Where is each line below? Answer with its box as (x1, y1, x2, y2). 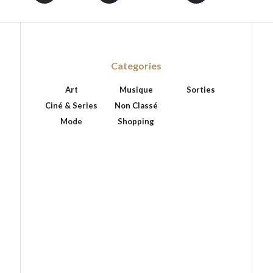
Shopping (118, 116, 155, 126)
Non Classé (114, 100, 158, 110)
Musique (119, 84, 153, 94)
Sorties (186, 84, 216, 94)
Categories (111, 59, 161, 71)
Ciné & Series (45, 100, 98, 110)
